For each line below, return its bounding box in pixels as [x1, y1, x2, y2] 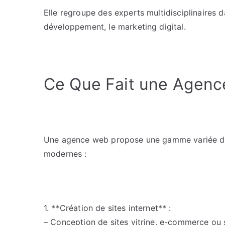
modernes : [44, 149, 87, 159]
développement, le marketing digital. [44, 22, 186, 32]
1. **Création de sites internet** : [44, 203, 171, 213]
